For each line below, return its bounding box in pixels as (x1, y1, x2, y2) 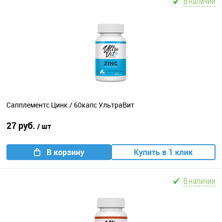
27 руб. (6, 119, 37, 132)
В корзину (46, 147, 84, 158)
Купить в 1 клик (134, 147, 193, 158)
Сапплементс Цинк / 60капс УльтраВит (6, 100, 134, 110)
